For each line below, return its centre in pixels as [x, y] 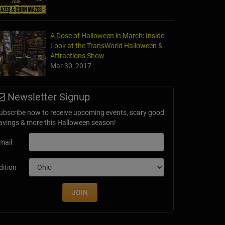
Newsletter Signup [47, 97]
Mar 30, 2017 [71, 66]
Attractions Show [77, 56]
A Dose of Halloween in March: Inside [107, 36]
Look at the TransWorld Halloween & [106, 46]
